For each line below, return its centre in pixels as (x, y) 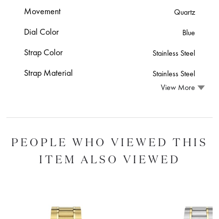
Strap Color (44, 52)
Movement (43, 11)
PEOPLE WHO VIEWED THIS (109, 142)
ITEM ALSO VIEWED (109, 159)
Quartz (184, 12)
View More (178, 88)
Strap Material (49, 72)
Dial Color (42, 31)
